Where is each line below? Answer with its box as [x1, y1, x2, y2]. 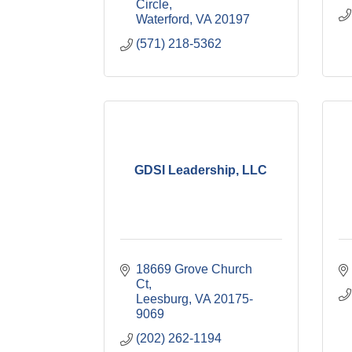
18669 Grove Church [136, 262, 252, 276]
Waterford [136, 13, 189, 26]
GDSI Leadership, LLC [134, 163, 268, 177]
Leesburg [136, 292, 189, 306]
